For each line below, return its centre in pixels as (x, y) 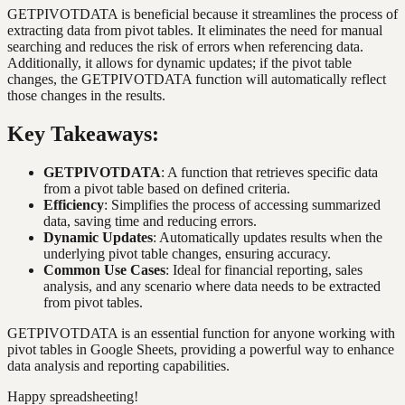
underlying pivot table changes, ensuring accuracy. (187, 253)
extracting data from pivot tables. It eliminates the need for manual (195, 31)
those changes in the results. (86, 96)
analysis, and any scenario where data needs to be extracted (212, 286)
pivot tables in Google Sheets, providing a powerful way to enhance (201, 349)
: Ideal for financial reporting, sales (264, 269)
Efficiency (74, 204)
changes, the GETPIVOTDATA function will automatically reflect (197, 80)
